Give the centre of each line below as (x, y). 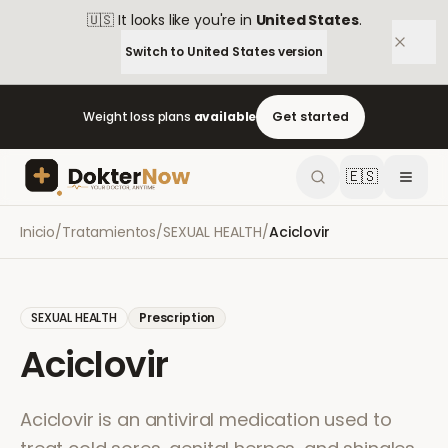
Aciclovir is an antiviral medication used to (206, 419)
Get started (310, 116)
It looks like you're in (185, 20)
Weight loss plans (138, 116)
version (298, 51)
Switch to (156, 51)
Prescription (177, 317)
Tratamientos (109, 232)
